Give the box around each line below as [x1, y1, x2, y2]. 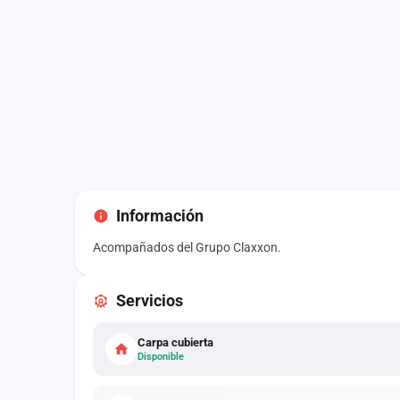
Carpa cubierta [137, 336, 213, 349]
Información [116, 205, 204, 225]
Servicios [116, 290, 183, 310]
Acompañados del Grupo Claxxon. [93, 239, 281, 254]
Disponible [137, 351, 184, 362]
